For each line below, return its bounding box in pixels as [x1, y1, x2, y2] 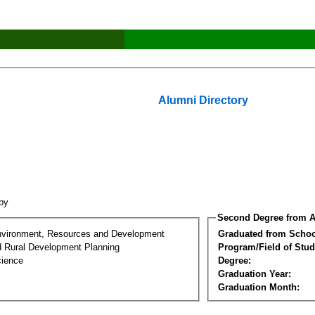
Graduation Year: [218, 268, 291, 279]
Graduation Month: [218, 281, 300, 292]
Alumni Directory [158, 94, 248, 106]
